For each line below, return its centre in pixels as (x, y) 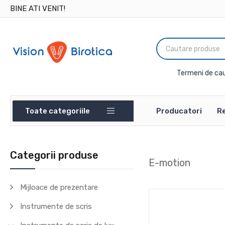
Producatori (179, 111)
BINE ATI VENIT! (38, 9)
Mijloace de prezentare (59, 187)
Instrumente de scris (56, 206)
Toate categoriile (58, 111)
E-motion (170, 162)
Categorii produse (54, 155)
